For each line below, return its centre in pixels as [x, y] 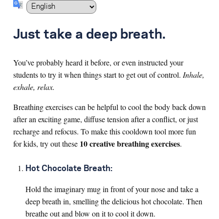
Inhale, [194, 75]
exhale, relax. [34, 87]
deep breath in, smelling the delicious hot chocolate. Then [114, 201]
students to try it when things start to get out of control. [98, 75]
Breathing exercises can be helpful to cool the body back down [109, 107]
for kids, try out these [46, 143]
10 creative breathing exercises [130, 143]
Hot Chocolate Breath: [69, 169]
